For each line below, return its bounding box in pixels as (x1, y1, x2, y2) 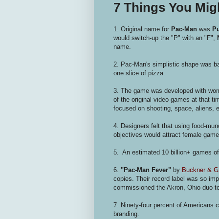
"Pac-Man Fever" (121, 166, 173, 174)
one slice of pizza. (113, 69, 165, 77)
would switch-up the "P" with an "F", (113, 34, 217, 42)
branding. (113, 210, 141, 218)
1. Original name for (113, 25, 171, 33)
